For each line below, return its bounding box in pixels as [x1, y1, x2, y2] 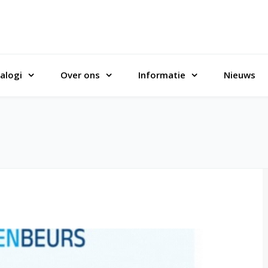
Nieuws [224, 69, 255, 81]
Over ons [60, 69, 100, 81]
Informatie [138, 69, 185, 81]
